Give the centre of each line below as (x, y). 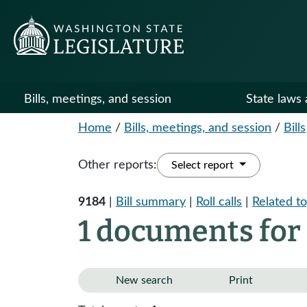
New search (144, 280)
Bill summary (151, 202)
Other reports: (118, 165)
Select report (204, 165)
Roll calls (219, 202)
